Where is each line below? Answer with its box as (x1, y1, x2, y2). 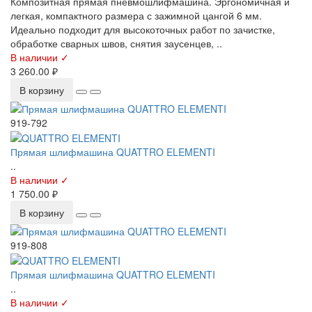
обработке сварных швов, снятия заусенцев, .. (10, 36, 222, 50)
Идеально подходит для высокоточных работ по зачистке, (10, 22, 275, 36)
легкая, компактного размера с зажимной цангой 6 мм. (10, 8, 262, 22)
